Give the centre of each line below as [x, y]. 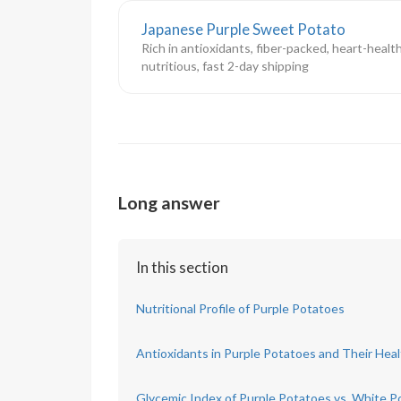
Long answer [169, 202]
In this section [182, 267]
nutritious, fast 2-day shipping [225, 65]
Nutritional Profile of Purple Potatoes [240, 308]
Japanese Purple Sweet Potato [243, 29]
